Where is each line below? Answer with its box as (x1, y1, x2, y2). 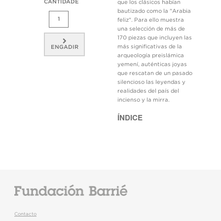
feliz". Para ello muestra (117, 17, 184, 23)
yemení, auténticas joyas (117, 62, 187, 67)
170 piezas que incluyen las (117, 35, 192, 40)
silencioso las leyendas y (117, 79, 186, 85)
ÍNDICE (117, 112, 143, 123)
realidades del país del (117, 88, 180, 94)
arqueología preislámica (117, 53, 184, 58)
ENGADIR (50, 44, 78, 50)
